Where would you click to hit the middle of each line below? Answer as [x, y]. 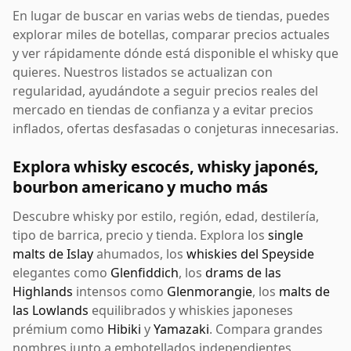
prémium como [60, 329]
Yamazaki [181, 329]
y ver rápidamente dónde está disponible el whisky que [175, 53]
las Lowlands [51, 310]
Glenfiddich [145, 273]
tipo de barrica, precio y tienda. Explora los [140, 235]
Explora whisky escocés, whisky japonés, [166, 166]
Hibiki [124, 329]
